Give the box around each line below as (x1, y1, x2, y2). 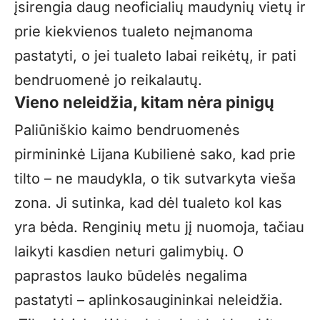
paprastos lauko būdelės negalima (14, 267, 247, 285)
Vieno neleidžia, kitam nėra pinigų (14, 92, 274, 111)
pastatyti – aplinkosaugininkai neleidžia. (14, 291, 283, 309)
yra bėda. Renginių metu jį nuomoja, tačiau (14, 219, 304, 236)
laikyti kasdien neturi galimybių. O (14, 243, 244, 261)
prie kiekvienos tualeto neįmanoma (14, 22, 253, 40)
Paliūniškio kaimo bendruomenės (14, 121, 240, 139)
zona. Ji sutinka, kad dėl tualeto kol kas (14, 194, 282, 212)
